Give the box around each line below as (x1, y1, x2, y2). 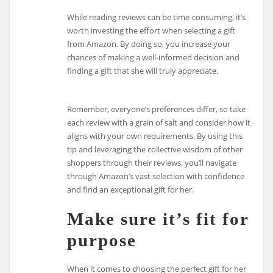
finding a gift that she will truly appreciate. (67, 65, 219, 76)
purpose (67, 230, 137, 250)
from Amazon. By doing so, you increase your (67, 38, 231, 49)
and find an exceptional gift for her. (67, 183, 194, 195)
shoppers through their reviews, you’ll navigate (67, 157, 237, 168)
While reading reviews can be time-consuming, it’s (67, 11, 246, 23)
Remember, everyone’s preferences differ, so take (67, 103, 246, 115)
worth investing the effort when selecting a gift (67, 24, 236, 36)
